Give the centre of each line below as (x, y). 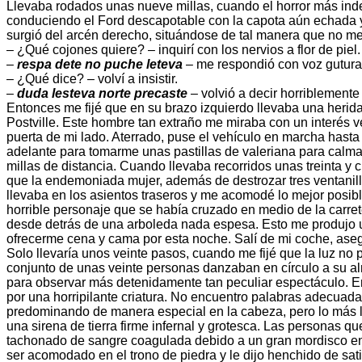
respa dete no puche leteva (100, 65)
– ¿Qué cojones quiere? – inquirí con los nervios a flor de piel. (183, 50)
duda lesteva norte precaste (102, 94)
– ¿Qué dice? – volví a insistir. (92, 79)
